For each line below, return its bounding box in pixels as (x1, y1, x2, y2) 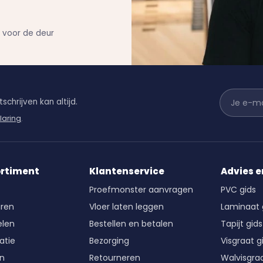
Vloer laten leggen (89, 200, 164, 213)
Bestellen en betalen (89, 217, 173, 230)
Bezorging (89, 234, 129, 247)
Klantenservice (89, 164, 164, 177)
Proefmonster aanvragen (89, 183, 193, 195)
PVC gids (221, 183, 257, 195)
